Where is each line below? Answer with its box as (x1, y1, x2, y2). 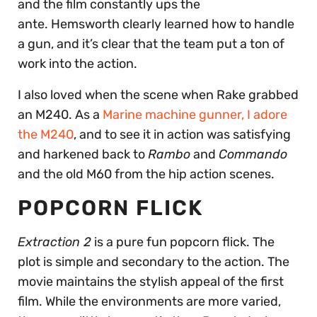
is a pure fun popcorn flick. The (91, 234, 275, 250)
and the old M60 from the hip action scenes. (18, 166, 277, 183)
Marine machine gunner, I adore (103, 107, 287, 123)
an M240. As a (18, 107, 103, 123)
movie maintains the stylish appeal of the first (18, 274, 284, 290)
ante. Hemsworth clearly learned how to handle (18, 16, 294, 33)
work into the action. (18, 56, 137, 72)
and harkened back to (18, 146, 148, 163)
